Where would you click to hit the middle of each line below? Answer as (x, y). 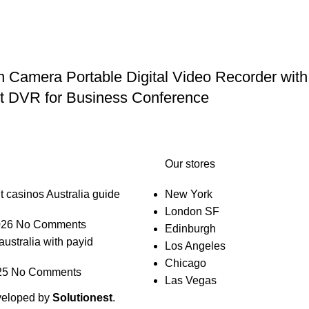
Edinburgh (190, 229)
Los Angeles (195, 246)
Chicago (186, 263)
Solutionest (82, 298)
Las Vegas (191, 280)
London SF (192, 211)
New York (189, 194)
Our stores (190, 164)
